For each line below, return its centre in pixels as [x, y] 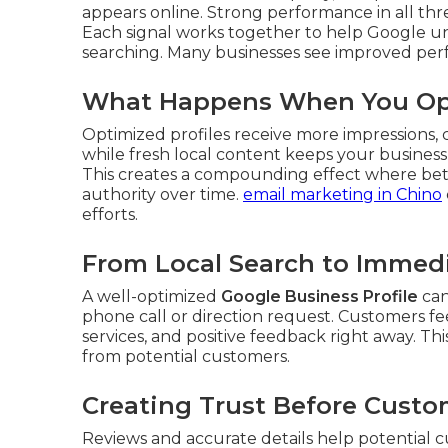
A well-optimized [151, 296]
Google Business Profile [319, 296]
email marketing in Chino [342, 194]
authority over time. [162, 194]
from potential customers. [186, 356]
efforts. [110, 214]
